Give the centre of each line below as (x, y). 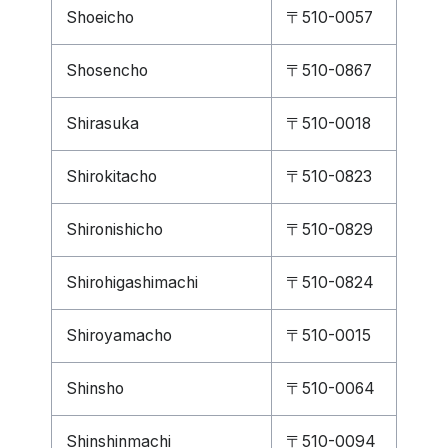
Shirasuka (102, 123)
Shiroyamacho (119, 335)
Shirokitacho (111, 176)
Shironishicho (114, 229)
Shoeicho (100, 17)
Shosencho (107, 70)
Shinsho (95, 388)
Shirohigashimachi (132, 282)
